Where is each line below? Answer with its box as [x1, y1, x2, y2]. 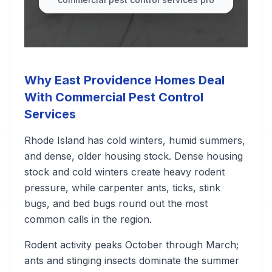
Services [24, 107, 76, 121]
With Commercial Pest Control [24, 90, 203, 104]
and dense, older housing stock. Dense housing [24, 150, 243, 162]
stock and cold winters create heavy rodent [24, 166, 225, 178]
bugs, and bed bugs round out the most [24, 197, 208, 209]
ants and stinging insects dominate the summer [24, 254, 239, 267]
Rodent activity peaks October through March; [24, 239, 239, 251]
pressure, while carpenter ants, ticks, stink [24, 182, 220, 194]
